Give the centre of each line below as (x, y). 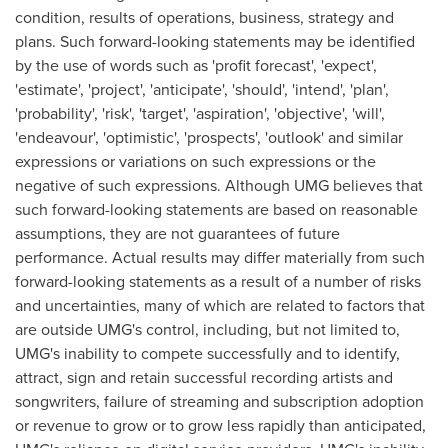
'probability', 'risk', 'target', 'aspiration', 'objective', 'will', (200, 112)
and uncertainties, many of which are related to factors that (220, 304)
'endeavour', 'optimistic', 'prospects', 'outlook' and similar (209, 136)
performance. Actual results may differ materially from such (220, 256)
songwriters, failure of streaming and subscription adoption (219, 400)
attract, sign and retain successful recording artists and (204, 376)
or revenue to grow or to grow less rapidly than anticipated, (220, 424)
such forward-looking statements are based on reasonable (216, 208)
